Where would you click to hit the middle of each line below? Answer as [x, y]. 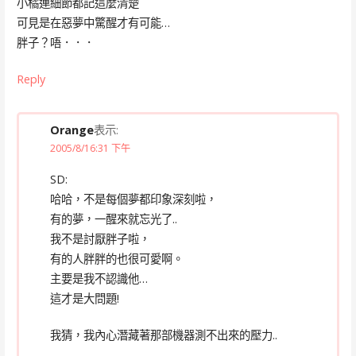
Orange [72, 130]
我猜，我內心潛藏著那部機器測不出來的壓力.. [163, 335]
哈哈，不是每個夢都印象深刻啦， [133, 199]
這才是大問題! [84, 298]
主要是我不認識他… [99, 278]
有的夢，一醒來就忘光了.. [113, 219]
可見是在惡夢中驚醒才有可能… [93, 22]
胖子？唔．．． [55, 42]
